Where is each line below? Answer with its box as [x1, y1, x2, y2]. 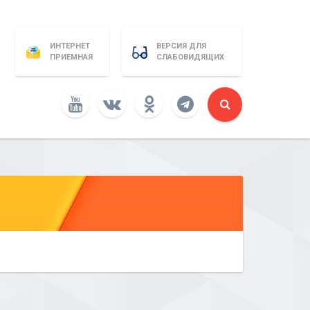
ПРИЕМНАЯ [50, 53, 93, 62]
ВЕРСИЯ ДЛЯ [156, 42, 206, 51]
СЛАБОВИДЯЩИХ [156, 53, 224, 62]
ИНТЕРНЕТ [50, 42, 90, 51]
